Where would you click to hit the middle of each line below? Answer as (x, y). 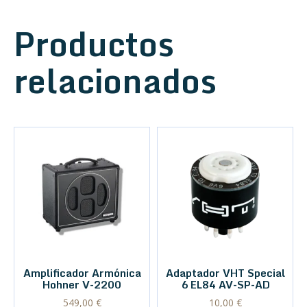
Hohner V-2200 (82, 285)
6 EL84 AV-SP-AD (225, 285)
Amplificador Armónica (82, 273)
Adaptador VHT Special (225, 273)
